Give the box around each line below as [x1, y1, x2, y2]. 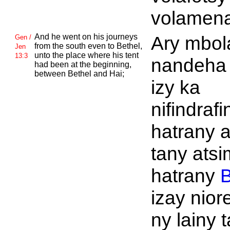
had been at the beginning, [34, 60, 131, 69]
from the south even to [34, 42, 117, 50]
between [34, 69, 68, 78]
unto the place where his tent [34, 51, 139, 60]
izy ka [150, 76, 200, 98]
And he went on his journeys [34, 32, 138, 41]
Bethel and [67, 69, 109, 78]
